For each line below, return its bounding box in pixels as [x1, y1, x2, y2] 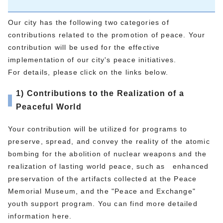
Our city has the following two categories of [8, 18, 169, 26]
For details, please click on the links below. [8, 68, 169, 76]
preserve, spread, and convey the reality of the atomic [8, 137, 210, 145]
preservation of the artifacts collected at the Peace [8, 174, 197, 183]
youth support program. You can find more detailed [8, 199, 198, 208]
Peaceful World [16, 102, 82, 111]
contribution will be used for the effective [8, 43, 160, 51]
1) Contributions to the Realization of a [16, 89, 185, 98]
